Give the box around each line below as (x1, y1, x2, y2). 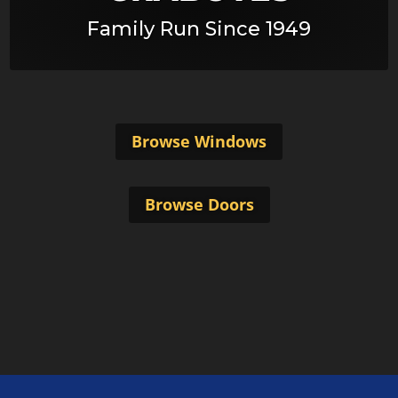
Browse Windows (131, 131, 267, 153)
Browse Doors (144, 194, 254, 216)
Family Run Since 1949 (87, 17, 311, 41)
